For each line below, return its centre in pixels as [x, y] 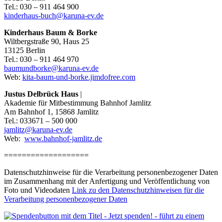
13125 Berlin [25, 51]
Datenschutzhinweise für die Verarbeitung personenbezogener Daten [111, 172]
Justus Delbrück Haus [41, 94]
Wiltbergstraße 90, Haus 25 [47, 42]
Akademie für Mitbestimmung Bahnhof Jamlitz [78, 103]
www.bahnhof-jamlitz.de [63, 139]
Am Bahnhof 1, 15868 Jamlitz [51, 112]
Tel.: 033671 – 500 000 [41, 121]
